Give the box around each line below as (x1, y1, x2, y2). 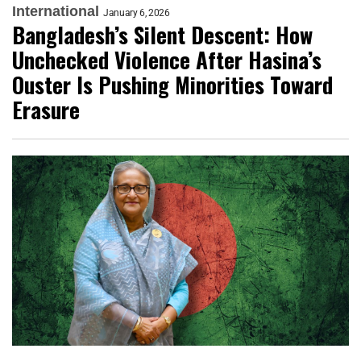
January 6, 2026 (103, 7, 170, 19)
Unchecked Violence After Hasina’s (12, 44, 322, 77)
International (12, 3, 99, 20)
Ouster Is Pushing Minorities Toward (12, 68, 333, 102)
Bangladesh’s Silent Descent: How (12, 19, 313, 52)
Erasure (12, 93, 80, 127)
